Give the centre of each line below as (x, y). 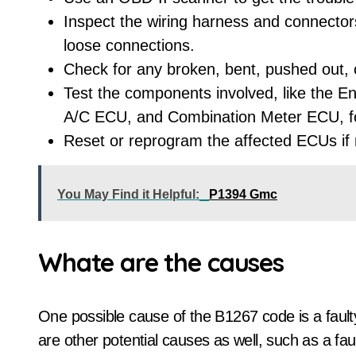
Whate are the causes (161, 262)
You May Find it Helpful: (128, 194)
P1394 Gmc (243, 194)
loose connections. (129, 45)
